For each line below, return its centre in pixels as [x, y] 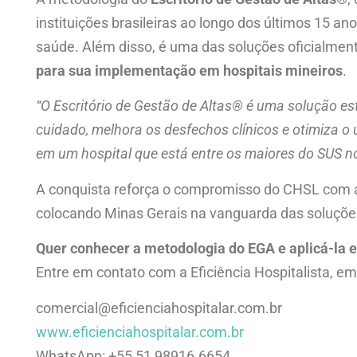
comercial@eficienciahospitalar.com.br [159, 308]
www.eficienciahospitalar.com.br [140, 331]
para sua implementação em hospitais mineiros [189, 70]
